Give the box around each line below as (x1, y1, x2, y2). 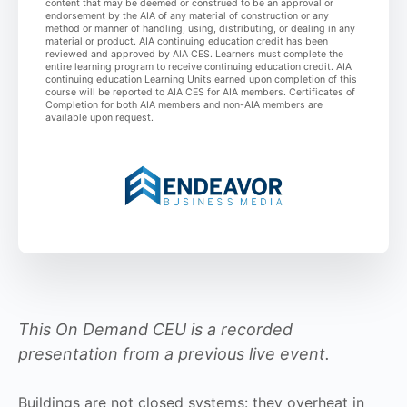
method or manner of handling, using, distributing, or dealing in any (45, 23, 355, 35)
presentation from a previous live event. (18, 343, 330, 363)
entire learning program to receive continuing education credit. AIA (45, 61, 352, 74)
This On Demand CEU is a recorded (18, 319, 293, 339)
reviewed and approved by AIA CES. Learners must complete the (45, 48, 343, 61)
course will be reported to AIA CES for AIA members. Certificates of (45, 86, 355, 99)
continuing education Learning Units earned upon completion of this (45, 74, 357, 86)
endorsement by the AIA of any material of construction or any (45, 10, 329, 23)
